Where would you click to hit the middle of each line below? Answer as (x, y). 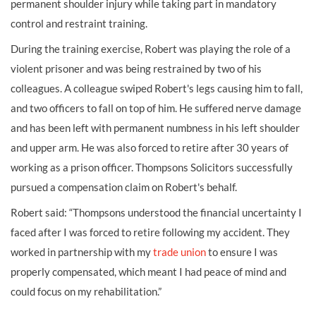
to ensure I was (242, 251)
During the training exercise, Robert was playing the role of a (151, 48)
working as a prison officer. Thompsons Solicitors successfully (152, 167)
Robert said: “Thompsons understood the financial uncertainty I (156, 212)
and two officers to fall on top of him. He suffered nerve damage (156, 108)
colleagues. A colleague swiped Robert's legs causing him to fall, (157, 88)
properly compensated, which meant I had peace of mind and (148, 271)
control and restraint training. (80, 23)
